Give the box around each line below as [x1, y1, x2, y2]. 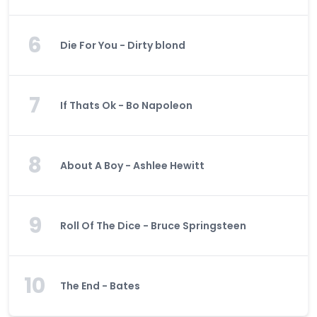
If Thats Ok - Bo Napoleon [60, 98, 192, 113]
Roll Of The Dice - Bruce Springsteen [60, 219, 246, 233]
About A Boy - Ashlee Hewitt [60, 158, 204, 173]
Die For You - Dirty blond [60, 38, 185, 52]
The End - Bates [60, 279, 140, 293]
